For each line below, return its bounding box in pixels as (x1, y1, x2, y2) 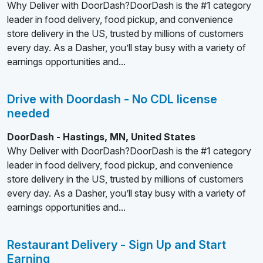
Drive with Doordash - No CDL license (7, 92, 217, 106)
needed (7, 106, 49, 120)
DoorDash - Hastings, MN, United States (7, 131, 195, 143)
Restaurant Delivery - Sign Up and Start (7, 238, 226, 252)
